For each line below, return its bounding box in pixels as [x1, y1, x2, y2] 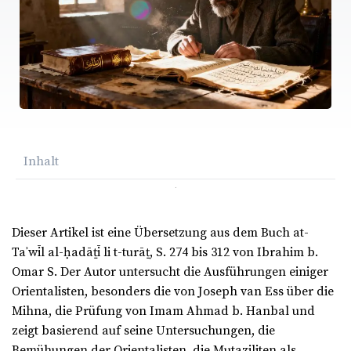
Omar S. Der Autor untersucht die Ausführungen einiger [12, 264, 328, 280]
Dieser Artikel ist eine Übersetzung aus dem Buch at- [12, 225, 309, 241]
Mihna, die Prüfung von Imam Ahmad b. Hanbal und [12, 303, 315, 320]
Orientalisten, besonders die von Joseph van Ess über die [12, 284, 334, 300]
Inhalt [24, 154, 59, 170]
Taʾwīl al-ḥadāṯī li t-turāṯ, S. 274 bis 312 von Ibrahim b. [12, 244, 318, 261]
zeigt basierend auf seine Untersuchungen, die [12, 323, 275, 339]
